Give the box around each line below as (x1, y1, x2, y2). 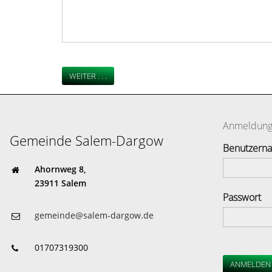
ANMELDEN (229, 259, 271, 270)
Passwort (222, 191, 261, 205)
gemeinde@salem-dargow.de (35, 209, 154, 222)
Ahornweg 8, (35, 163, 86, 175)
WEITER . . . (69, 70, 107, 82)
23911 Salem (35, 177, 86, 189)
